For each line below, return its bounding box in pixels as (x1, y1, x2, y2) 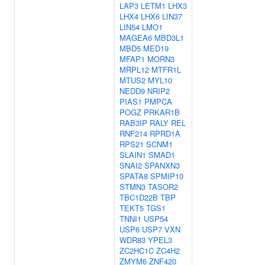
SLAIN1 (119, 149, 146, 160)
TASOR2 (148, 181, 178, 192)
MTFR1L (151, 64, 181, 75)
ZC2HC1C (119, 245, 154, 256)
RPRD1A (150, 128, 180, 139)
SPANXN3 (144, 160, 180, 171)
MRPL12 (119, 64, 149, 75)
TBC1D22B (119, 192, 158, 203)
